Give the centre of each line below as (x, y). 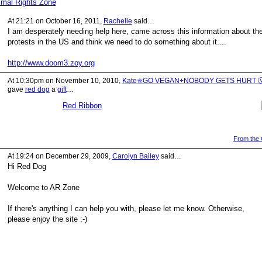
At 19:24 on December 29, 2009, (60, 156)
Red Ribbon (82, 105)
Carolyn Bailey (135, 156)
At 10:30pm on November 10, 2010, (65, 80)
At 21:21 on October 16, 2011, (55, 21)
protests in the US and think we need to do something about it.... (117, 42)
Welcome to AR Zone (43, 188)
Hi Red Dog (27, 167)
